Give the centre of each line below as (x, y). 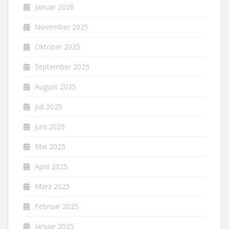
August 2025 (55, 86)
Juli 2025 (49, 106)
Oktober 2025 (58, 47)
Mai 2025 (50, 146)
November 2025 (62, 27)
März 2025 (52, 186)
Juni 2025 (50, 126)
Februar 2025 (57, 206)
